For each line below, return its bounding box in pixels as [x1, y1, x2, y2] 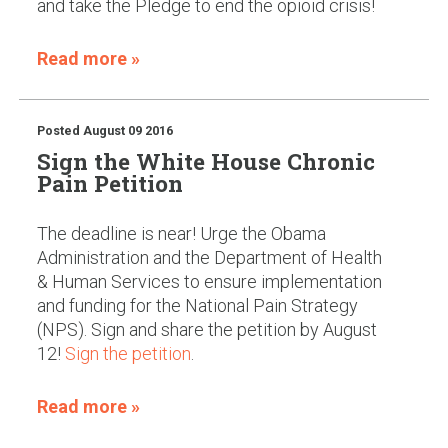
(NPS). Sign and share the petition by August [36, 319, 377, 341]
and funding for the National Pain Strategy [36, 295, 358, 317]
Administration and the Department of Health [36, 247, 382, 269]
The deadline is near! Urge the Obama [36, 223, 326, 245]
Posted [36, 123, 83, 139]
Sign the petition [64, 343, 191, 365]
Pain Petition [36, 167, 183, 198]
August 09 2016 [82, 123, 173, 139]
